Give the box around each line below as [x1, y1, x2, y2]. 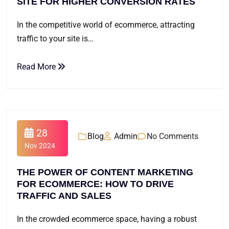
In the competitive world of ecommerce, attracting [17, 20, 195, 30]
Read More [17, 62, 58, 72]
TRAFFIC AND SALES [17, 191, 111, 201]
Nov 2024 [25, 142, 55, 150]
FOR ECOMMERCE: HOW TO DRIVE [17, 179, 174, 189]
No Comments [147, 131, 198, 141]
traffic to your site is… [17, 34, 94, 43]
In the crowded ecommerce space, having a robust [17, 214, 197, 224]
